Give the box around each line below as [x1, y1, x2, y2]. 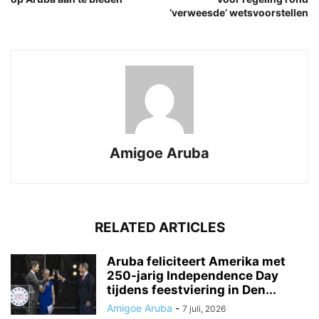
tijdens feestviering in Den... [107, 282, 276, 297]
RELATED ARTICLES [94, 219, 225, 236]
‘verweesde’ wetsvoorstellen [169, 6, 308, 19]
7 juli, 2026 [182, 303, 226, 314]
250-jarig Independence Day [107, 268, 278, 283]
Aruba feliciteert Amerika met [107, 253, 286, 268]
